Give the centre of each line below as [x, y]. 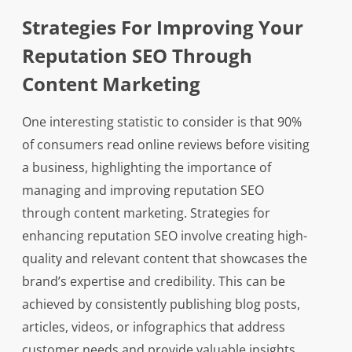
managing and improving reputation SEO [143, 191]
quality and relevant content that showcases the [164, 259]
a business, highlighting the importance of [146, 168]
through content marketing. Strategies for [146, 213]
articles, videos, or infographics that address [153, 327]
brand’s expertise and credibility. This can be [153, 282]
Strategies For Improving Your [162, 27]
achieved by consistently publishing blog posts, [161, 304]
